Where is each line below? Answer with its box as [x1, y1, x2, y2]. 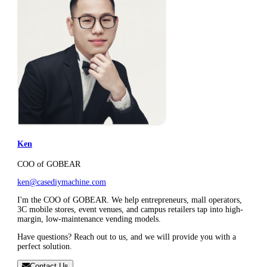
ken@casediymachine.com [17, 178, 106, 187]
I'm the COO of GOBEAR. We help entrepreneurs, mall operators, [17, 195, 242, 205]
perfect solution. [17, 242, 72, 252]
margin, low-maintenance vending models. [17, 215, 161, 224]
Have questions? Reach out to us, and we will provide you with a [17, 232, 236, 242]
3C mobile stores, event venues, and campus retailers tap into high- [17, 205, 243, 215]
